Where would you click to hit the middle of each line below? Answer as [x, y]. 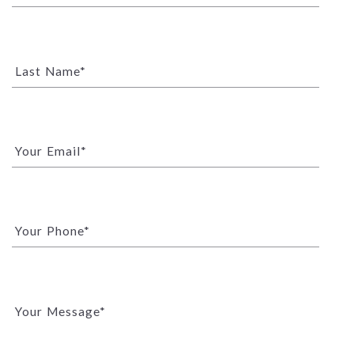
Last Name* [51, 72]
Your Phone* [53, 231]
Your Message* [61, 311]
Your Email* [51, 151]
